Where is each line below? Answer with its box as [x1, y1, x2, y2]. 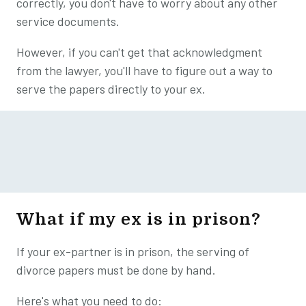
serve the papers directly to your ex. [16, 81, 206, 96]
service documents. [16, 13, 120, 29]
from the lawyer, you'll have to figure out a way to [16, 62, 273, 78]
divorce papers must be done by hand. [16, 262, 219, 277]
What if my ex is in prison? [16, 209, 261, 229]
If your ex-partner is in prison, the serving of [16, 243, 249, 259]
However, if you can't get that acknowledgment [16, 44, 262, 59]
